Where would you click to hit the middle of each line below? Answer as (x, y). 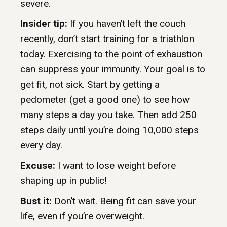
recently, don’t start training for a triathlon (107, 39)
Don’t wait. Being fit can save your (124, 201)
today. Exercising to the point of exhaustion (111, 54)
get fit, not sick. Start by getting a (90, 85)
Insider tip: (44, 24)
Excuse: (38, 166)
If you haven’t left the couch (126, 24)
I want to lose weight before (116, 166)
